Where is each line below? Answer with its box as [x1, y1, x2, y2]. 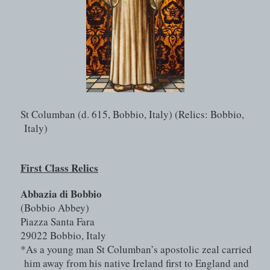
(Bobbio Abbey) [20, 201, 89, 215]
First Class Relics [20, 160, 98, 176]
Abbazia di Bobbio [20, 186, 104, 202]
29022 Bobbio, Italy [20, 228, 106, 243]
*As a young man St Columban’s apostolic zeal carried [20, 242, 252, 257]
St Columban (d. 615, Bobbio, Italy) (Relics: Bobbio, [20, 107, 244, 122]
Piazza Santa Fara [20, 215, 95, 229]
